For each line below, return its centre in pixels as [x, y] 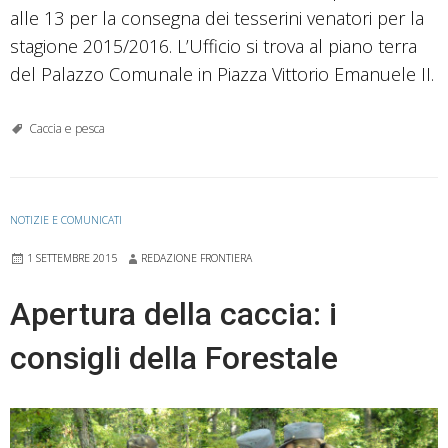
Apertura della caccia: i [173, 314]
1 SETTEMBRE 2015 [72, 258]
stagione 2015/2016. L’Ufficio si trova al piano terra [213, 46]
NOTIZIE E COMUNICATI [66, 220]
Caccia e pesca [67, 129]
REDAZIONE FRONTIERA [196, 258]
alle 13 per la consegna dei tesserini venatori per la [217, 18]
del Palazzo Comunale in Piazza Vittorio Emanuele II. [222, 74]
